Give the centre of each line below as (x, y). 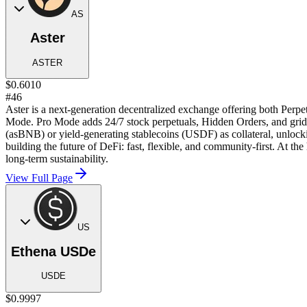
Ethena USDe (53, 251)
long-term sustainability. (57, 159)
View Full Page (39, 178)
